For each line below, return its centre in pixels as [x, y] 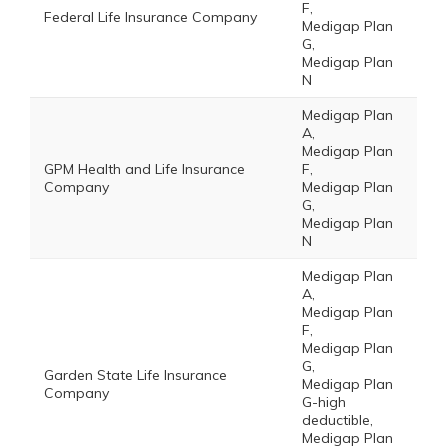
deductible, [337, 420]
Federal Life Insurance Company [150, 17]
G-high [324, 402]
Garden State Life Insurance [135, 375]
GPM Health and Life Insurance [144, 169]
